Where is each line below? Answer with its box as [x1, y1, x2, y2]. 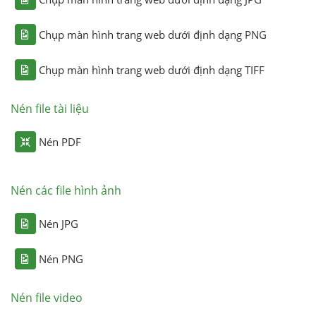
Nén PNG [38, 251, 83, 266]
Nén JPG [38, 216, 78, 231]
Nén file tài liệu [10, 100, 89, 116]
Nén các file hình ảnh [10, 182, 121, 198]
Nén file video [10, 289, 83, 305]
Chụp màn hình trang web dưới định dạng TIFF [38, 62, 265, 77]
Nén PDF [38, 134, 81, 149]
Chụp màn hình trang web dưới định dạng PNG [38, 27, 267, 42]
